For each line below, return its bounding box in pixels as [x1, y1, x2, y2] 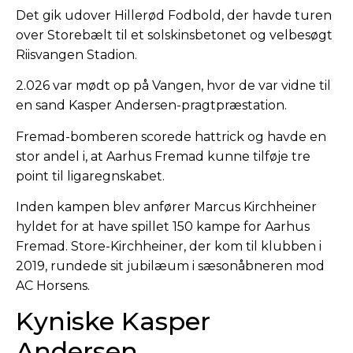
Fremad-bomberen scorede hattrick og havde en [16, 128, 326, 144]
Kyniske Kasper [16, 306, 210, 337]
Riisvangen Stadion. [16, 46, 137, 62]
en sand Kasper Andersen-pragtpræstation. [16, 98, 287, 113]
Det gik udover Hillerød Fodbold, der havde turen [16, 7, 332, 23]
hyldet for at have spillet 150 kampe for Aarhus [16, 218, 310, 234]
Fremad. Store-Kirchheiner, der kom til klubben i [16, 238, 321, 254]
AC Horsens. [16, 277, 90, 293]
